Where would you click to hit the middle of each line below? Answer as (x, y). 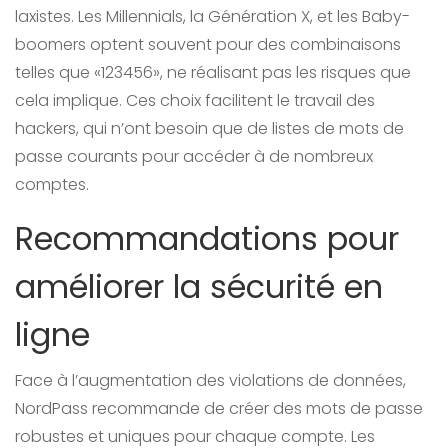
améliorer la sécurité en (199, 287)
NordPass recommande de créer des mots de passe (219, 409)
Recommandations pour (207, 239)
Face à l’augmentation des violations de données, (210, 381)
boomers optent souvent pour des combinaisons (208, 45)
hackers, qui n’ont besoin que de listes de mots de (209, 129)
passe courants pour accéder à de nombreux (194, 157)
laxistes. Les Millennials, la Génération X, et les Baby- (212, 17)
